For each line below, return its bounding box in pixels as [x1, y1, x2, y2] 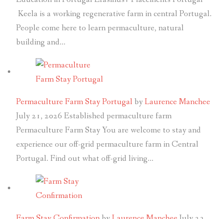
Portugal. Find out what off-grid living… [16, 153, 153, 165]
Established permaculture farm [64, 110, 172, 122]
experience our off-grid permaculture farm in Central [16, 139, 198, 151]
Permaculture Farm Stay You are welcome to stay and [16, 125, 201, 136]
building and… [16, 37, 66, 48]
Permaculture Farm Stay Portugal [16, 96, 132, 108]
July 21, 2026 [16, 110, 62, 122]
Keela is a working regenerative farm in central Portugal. [16, 8, 212, 20]
